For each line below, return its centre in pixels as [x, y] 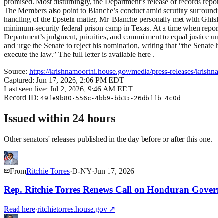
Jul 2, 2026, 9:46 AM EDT [91, 89]
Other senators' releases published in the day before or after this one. [108, 139]
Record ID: [22, 97]
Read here [19, 209]
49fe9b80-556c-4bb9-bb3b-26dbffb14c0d [110, 98]
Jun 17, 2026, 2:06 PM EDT [80, 80]
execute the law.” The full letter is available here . [79, 54]
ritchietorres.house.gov [72, 209]
